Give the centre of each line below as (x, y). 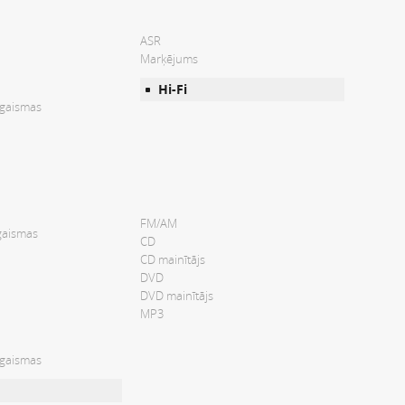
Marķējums (169, 58)
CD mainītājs (173, 259)
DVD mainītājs (177, 295)
